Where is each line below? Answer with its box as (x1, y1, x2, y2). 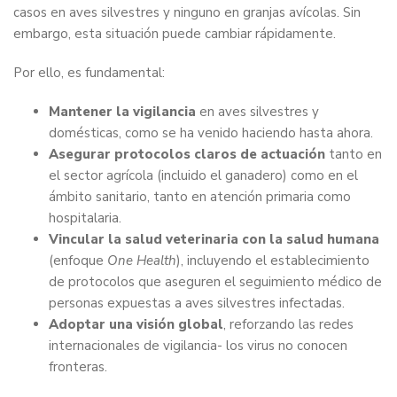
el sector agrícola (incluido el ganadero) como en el (49, 167, 358, 185)
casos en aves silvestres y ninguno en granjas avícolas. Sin (13, 4, 361, 22)
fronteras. (49, 358, 107, 377)
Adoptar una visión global (49, 315, 223, 334)
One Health (107, 252, 176, 270)
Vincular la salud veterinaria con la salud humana (49, 230, 379, 249)
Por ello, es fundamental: (13, 64, 165, 82)
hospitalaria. (49, 209, 128, 228)
